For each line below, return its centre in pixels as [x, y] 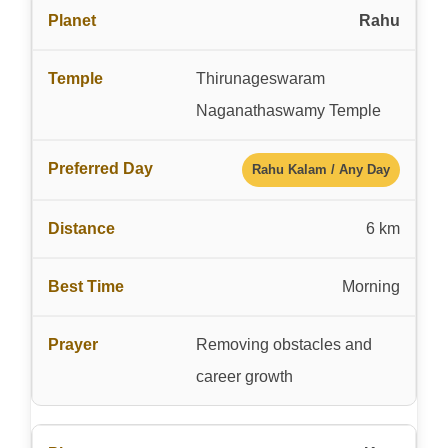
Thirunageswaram [260, 78]
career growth [244, 376]
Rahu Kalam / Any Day [321, 169]
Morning [371, 286]
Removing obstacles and [283, 344]
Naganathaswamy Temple [288, 110]
